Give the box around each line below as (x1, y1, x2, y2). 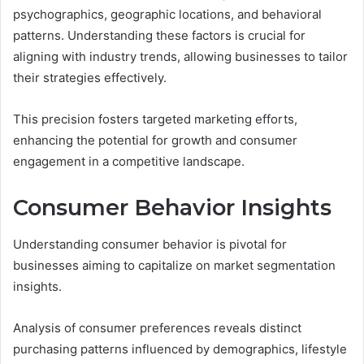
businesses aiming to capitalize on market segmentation (13, 257, 336, 273)
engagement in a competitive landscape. (13, 154, 245, 170)
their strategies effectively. (13, 70, 167, 86)
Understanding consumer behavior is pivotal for (13, 236, 287, 252)
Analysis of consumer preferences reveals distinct (13, 319, 301, 336)
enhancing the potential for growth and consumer (13, 132, 297, 149)
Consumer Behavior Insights (13, 194, 331, 222)
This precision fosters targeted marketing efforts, (13, 111, 297, 128)
